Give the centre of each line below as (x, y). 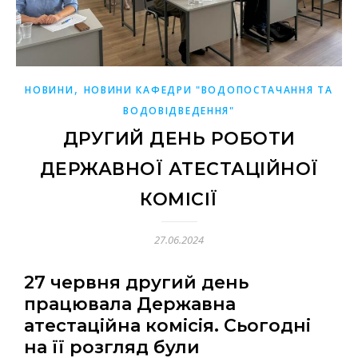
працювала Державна (130, 304)
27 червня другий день (136, 283)
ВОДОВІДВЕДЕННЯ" (179, 111)
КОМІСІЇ (179, 200)
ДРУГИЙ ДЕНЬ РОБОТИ (179, 139)
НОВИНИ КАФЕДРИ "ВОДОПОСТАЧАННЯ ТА (208, 90)
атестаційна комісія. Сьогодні (167, 326)
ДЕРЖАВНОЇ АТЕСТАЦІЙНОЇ (179, 169)
